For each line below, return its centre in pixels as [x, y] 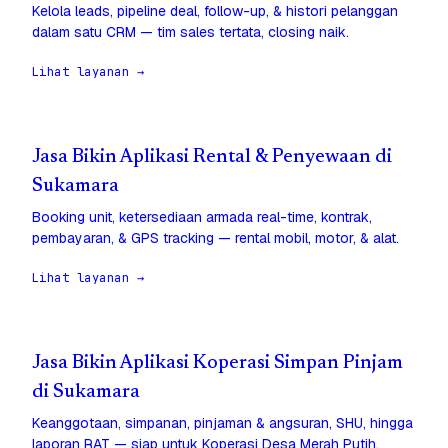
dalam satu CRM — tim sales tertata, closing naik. [190, 32]
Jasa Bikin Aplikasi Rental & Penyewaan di [212, 158]
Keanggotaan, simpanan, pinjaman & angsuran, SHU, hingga [222, 423]
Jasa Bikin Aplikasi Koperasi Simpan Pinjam [217, 364]
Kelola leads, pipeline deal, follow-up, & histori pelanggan [215, 11]
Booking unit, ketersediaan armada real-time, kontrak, [202, 217]
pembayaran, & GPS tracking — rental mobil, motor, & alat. [215, 238]
